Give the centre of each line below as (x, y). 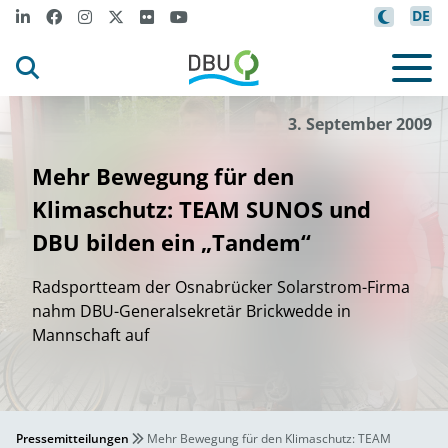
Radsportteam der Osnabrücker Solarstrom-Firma (221, 287)
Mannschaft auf (90, 335)
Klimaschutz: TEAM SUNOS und (201, 209)
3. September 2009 (360, 124)
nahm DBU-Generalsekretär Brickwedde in (191, 311)
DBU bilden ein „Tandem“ (171, 242)
